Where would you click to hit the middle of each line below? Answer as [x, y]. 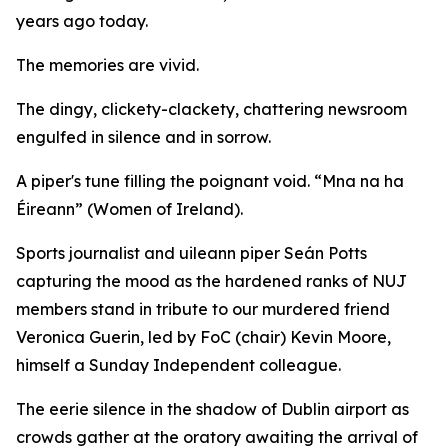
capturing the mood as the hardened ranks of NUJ [211, 281]
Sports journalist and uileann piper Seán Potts [191, 253]
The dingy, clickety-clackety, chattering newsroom [211, 109]
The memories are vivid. [107, 65]
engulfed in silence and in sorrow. [143, 137]
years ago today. [82, 21]
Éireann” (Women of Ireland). [129, 209]
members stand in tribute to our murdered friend [203, 309]
